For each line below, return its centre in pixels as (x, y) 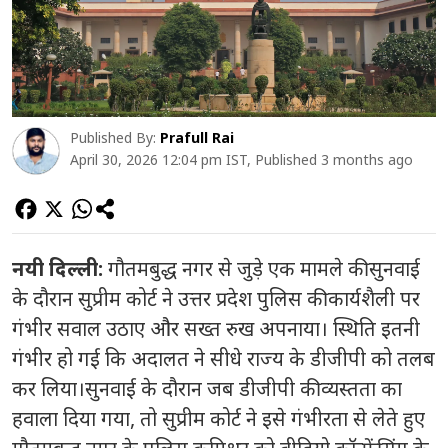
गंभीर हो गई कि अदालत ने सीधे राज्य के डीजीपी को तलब (223, 358)
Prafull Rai (197, 137)
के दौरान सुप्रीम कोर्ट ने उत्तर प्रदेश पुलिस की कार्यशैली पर (216, 298)
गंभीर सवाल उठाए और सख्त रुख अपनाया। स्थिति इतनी (216, 328)
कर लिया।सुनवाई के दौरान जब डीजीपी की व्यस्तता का (207, 388)
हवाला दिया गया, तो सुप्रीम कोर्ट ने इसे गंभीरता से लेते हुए (218, 418)
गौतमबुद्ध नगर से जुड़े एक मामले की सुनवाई (264, 268)
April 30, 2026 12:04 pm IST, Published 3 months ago (241, 159)
